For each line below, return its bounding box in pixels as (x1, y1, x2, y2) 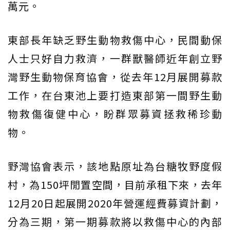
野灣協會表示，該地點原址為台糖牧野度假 (8, 159, 222, 174)
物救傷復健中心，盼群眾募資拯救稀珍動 (8, 106, 222, 122)
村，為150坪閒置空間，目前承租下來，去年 (8, 177, 222, 193)
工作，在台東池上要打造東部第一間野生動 (8, 88, 222, 103)
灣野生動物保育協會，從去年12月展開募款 (8, 69, 222, 85)
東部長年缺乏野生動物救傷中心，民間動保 (8, 32, 222, 48)
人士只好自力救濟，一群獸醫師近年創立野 (8, 51, 222, 66)
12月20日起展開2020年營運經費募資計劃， (8, 196, 222, 211)
